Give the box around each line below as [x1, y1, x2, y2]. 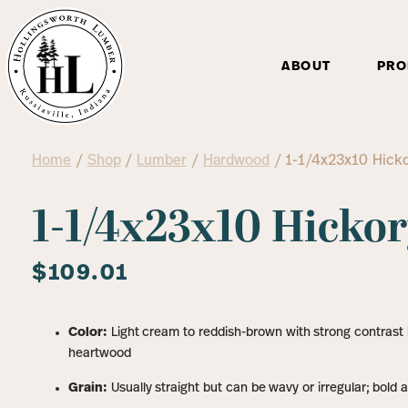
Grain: [68, 381, 107, 395]
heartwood [68, 347, 131, 362]
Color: [68, 326, 107, 341]
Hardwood [202, 154, 270, 168]
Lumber [137, 154, 188, 168]
